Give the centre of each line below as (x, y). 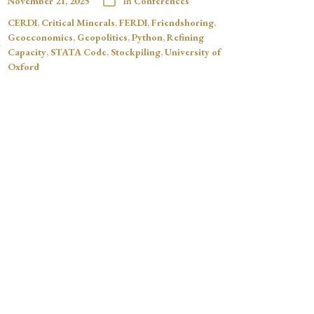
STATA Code (78, 52)
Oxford (23, 66)
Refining (185, 37)
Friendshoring (182, 22)
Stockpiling (135, 52)
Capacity (27, 52)
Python (147, 37)
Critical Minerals (78, 22)
